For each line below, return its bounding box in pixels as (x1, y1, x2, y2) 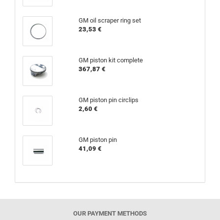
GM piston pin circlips (78, 96, 138, 104)
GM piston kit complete (78, 56, 143, 64)
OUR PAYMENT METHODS (73, 210, 147, 217)
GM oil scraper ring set (78, 17, 141, 24)
